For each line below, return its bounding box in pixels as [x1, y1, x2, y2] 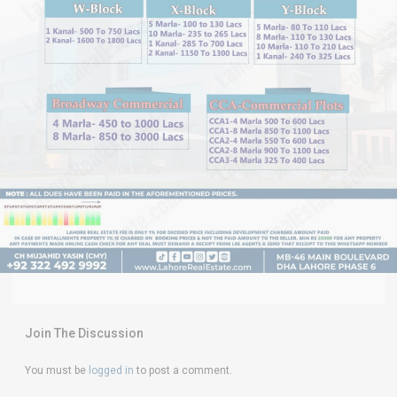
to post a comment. [134, 363, 232, 377]
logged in [89, 363, 134, 377]
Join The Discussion [25, 325, 144, 340]
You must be [25, 363, 89, 377]
